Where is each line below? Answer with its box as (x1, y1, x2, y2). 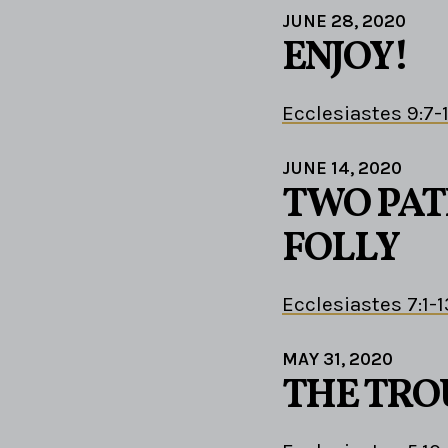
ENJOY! (282, 30, 408, 87)
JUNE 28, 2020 (282, 9, 406, 32)
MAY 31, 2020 (282, 347, 393, 370)
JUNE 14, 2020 (282, 156, 402, 179)
